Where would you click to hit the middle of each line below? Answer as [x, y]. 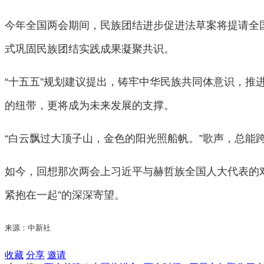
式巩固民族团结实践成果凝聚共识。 [90, 49]
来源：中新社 [28, 227]
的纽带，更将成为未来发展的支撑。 [90, 105]
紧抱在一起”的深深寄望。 [65, 195]
